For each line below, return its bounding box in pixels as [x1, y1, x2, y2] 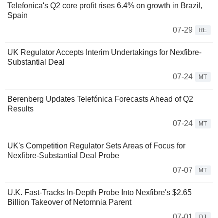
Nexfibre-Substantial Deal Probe [7, 151, 119, 160]
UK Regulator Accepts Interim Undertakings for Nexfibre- [7, 48, 201, 57]
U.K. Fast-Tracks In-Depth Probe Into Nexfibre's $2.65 [7, 188, 192, 197]
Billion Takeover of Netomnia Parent [7, 198, 131, 207]
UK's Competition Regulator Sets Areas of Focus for [7, 142, 185, 150]
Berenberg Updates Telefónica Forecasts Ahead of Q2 [7, 95, 193, 104]
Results [7, 105, 34, 113]
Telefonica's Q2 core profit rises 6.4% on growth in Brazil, [7, 1, 202, 10]
